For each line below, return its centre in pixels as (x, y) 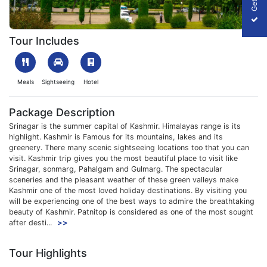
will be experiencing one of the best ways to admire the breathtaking (132, 201)
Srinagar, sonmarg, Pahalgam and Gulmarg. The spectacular (116, 169)
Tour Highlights (48, 253)
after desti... (30, 223)
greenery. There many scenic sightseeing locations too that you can (129, 148)
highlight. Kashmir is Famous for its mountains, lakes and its (116, 137)
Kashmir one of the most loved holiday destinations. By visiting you (128, 190)
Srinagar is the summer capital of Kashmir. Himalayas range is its (125, 126)
